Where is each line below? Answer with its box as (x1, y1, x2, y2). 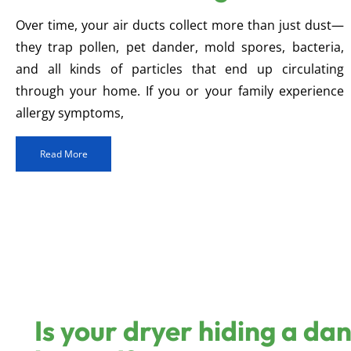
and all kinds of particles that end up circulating (16, 60, 344, 78)
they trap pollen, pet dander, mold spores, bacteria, (16, 38, 344, 56)
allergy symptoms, (16, 104, 124, 122)
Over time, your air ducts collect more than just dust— (16, 16, 344, 34)
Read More (39, 147, 88, 161)
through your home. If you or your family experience (16, 82, 344, 100)
